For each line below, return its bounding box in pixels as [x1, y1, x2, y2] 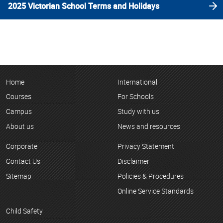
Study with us [117, 107, 159, 116]
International [117, 77, 157, 87]
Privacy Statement [117, 141, 174, 151]
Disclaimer [117, 156, 149, 166]
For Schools [117, 92, 154, 102]
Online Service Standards [117, 186, 194, 196]
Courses [6, 92, 31, 102]
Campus [6, 107, 32, 116]
